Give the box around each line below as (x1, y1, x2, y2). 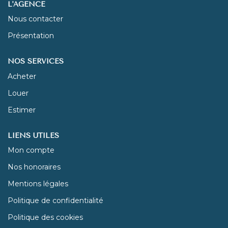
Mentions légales (8, 179, 68, 188)
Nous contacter (8, 14, 63, 23)
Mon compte (8, 146, 54, 155)
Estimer (8, 105, 36, 115)
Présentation (8, 31, 54, 40)
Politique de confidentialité (8, 196, 103, 205)
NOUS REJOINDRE (71, 17, 157, 28)
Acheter (8, 71, 36, 81)
